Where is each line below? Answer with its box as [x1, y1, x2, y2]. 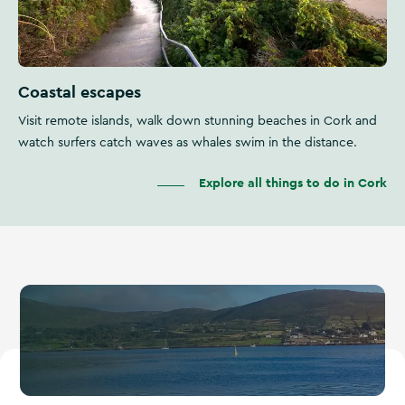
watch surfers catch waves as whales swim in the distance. [18, 136, 357, 149]
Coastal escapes [18, 80, 141, 102]
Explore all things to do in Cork [199, 174, 387, 191]
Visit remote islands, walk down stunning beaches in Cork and [18, 114, 377, 127]
